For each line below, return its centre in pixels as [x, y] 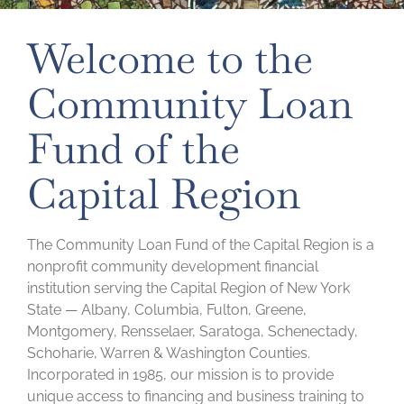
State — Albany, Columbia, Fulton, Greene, [167, 309]
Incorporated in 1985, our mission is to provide [180, 374]
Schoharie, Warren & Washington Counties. [169, 353]
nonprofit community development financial [173, 266]
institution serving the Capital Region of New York [188, 288]
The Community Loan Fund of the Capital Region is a [201, 244]
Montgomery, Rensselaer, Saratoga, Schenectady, [193, 331]
